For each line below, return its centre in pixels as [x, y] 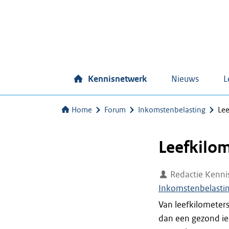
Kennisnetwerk [117, 79]
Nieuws [185, 79]
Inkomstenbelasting [172, 110]
